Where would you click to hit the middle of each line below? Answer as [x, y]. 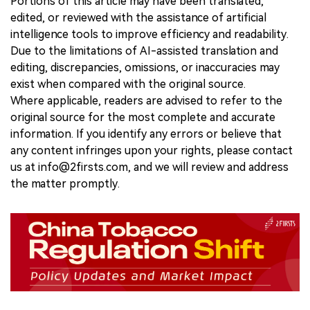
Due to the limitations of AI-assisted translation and [144, 51]
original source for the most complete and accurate [143, 118]
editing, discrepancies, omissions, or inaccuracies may [145, 68]
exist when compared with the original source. [128, 84]
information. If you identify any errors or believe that [146, 134]
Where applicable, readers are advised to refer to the [146, 101]
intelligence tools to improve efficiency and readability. [149, 35]
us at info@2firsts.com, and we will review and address [149, 167]
